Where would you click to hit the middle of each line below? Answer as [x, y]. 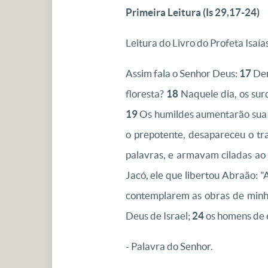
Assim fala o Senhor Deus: [182, 73]
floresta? [146, 94]
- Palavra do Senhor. [169, 246]
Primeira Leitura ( [165, 12]
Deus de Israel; [159, 216]
